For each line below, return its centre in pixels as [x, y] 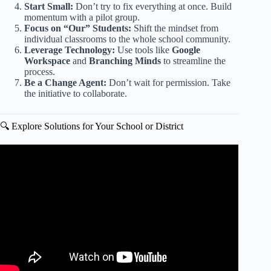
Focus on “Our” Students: [78, 28]
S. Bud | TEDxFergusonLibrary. [119, 177]
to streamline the [193, 60]
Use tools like [143, 50]
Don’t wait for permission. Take [168, 82]
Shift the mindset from [175, 28]
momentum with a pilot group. [82, 17]
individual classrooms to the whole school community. [127, 39]
